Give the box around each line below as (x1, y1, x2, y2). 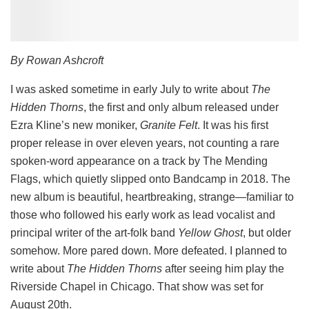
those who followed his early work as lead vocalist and (10, 208, 275, 221)
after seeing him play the (162, 262, 284, 275)
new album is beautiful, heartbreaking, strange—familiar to (10, 190, 294, 203)
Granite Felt (140, 119, 197, 131)
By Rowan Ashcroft (10, 54, 103, 66)
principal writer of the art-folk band (10, 226, 178, 239)
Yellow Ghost (178, 226, 243, 239)
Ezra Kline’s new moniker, (10, 119, 140, 131)
